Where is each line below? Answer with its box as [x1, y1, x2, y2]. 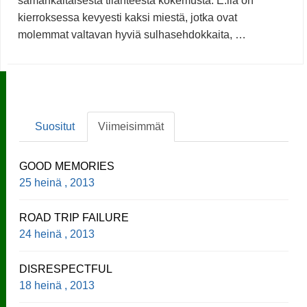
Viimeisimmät [97, 120, 164, 132]
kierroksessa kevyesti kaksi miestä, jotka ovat [18, 12, 237, 24]
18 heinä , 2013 [19, 279, 101, 291]
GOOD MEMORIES [19, 160, 115, 172]
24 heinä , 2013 [19, 228, 101, 240]
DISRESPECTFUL [19, 262, 113, 275]
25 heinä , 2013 [19, 176, 101, 188]
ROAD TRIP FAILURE [19, 211, 130, 223]
